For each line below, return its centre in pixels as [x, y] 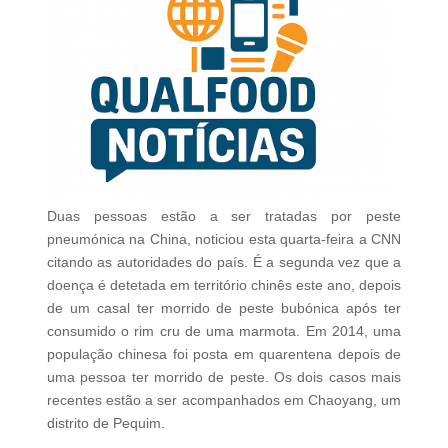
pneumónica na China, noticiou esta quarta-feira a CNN [224, 238]
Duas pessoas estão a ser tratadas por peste [224, 215]
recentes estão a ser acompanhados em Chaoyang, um [224, 399]
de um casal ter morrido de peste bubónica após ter [224, 307]
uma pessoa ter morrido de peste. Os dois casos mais [224, 376]
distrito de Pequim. [105, 422]
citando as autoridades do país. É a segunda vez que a [224, 261]
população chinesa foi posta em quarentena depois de [224, 353]
